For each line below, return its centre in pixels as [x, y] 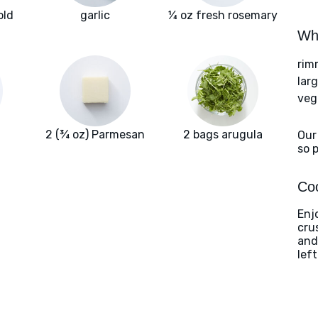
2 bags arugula [223, 135]
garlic [95, 16]
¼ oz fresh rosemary [223, 16]
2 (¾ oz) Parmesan [95, 135]
